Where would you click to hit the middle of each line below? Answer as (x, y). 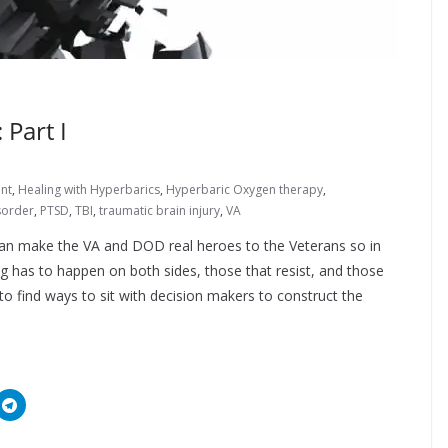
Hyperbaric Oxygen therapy (244, 189)
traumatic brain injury (159, 210)
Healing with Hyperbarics (89, 189)
